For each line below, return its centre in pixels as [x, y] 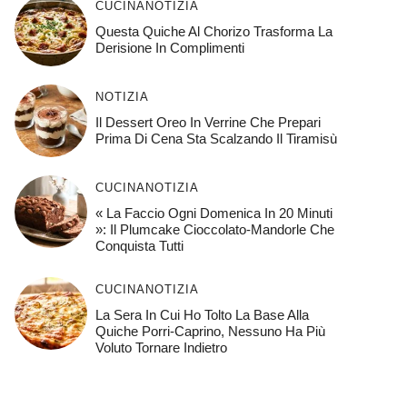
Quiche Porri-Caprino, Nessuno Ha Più [210, 331]
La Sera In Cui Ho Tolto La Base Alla [202, 314]
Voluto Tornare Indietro [161, 347]
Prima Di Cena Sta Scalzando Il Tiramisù [216, 138]
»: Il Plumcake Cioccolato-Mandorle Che [214, 229]
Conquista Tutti [139, 245]
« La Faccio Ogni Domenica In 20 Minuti [213, 213]
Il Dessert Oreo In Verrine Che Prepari [208, 122]
